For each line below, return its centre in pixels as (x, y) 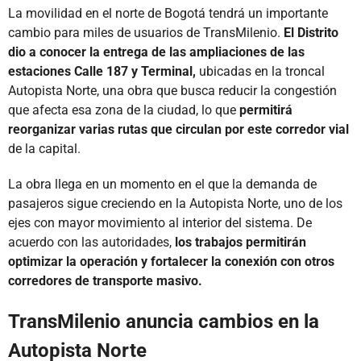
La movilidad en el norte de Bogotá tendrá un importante (168, 13)
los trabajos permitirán (241, 242)
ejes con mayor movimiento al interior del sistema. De (160, 222)
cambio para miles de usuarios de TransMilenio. (146, 32)
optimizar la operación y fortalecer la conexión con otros (171, 261)
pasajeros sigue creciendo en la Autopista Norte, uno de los (175, 203)
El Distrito (311, 32)
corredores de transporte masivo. (105, 280)
